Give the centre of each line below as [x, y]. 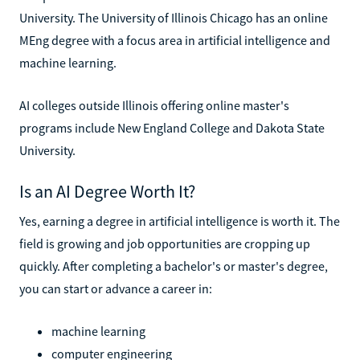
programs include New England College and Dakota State [172, 127]
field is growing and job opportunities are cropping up [165, 243]
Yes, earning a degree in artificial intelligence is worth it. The [180, 221]
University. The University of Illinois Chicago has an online [174, 17]
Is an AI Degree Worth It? [107, 191]
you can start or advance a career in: [116, 288]
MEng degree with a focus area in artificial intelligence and [175, 40]
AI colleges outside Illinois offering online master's [154, 105]
